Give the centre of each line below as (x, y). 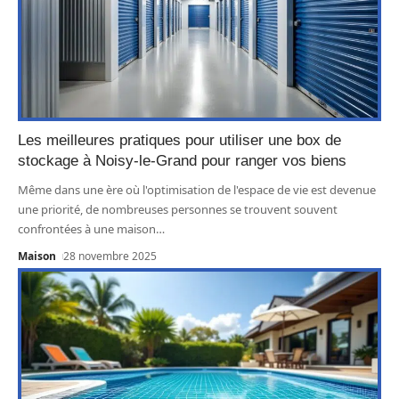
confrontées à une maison (87, 228)
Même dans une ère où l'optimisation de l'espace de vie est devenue (197, 189)
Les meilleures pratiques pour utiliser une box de (179, 140)
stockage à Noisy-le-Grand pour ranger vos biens (182, 160)
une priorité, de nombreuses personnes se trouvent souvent (178, 209)
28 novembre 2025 (110, 256)
